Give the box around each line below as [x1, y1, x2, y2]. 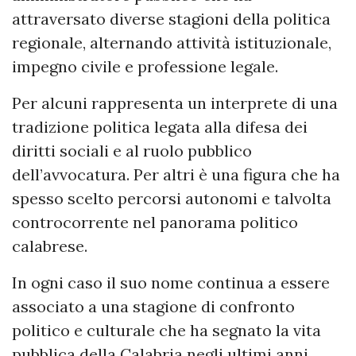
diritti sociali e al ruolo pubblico [12, 141, 252, 161]
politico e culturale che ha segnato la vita [12, 320, 321, 341]
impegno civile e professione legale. [12, 56, 278, 77]
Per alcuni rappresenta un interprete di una [12, 93, 338, 114]
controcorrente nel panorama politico [12, 212, 298, 233]
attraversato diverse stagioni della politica [12, 9, 331, 29]
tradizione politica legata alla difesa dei [12, 117, 308, 137]
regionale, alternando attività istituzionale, [12, 33, 331, 53]
